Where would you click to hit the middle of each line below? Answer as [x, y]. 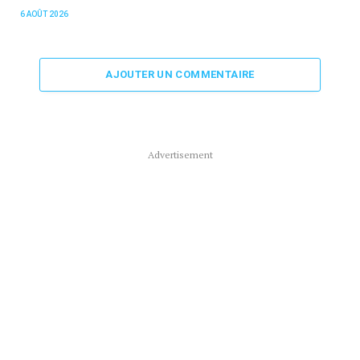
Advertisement [180, 154]
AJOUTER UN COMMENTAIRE [180, 74]
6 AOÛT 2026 [44, 14]
